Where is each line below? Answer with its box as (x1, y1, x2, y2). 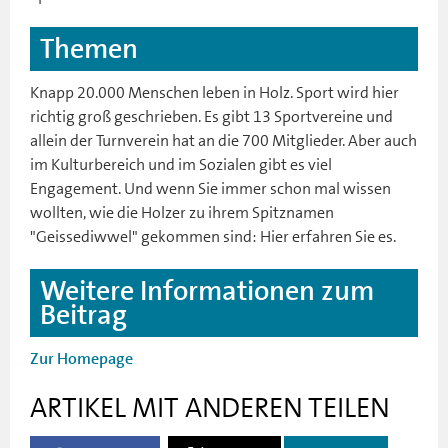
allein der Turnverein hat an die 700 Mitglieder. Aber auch (30, 129, 417, 151)
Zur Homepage (30, 348, 133, 369)
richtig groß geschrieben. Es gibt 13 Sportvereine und (30, 105, 393, 127)
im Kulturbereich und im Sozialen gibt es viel (30, 153, 332, 175)
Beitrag (40, 296, 127, 333)
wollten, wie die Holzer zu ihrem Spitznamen (30, 201, 334, 223)
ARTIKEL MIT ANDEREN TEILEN (30, 389, 389, 426)
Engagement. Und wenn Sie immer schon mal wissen (30, 177, 391, 199)
